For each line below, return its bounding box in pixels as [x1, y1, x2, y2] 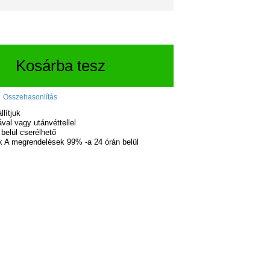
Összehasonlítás [2, 92, 57, 101]
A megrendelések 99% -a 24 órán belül [4, 137, 139, 146]
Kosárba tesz [16, 56, 106, 75]
